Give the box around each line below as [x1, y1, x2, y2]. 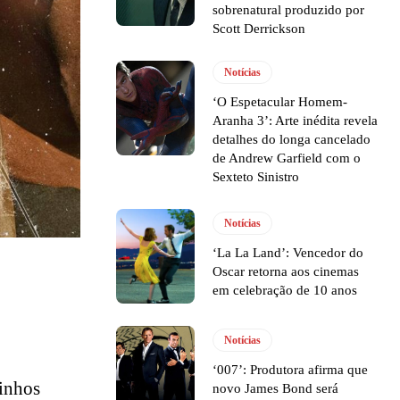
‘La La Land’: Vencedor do [212, 246, 364, 261]
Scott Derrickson [212, 21, 306, 36]
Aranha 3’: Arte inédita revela [212, 112, 379, 128]
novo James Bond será [212, 381, 339, 396]
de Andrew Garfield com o [212, 150, 362, 165]
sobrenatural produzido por [212, 2, 365, 17]
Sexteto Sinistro [212, 169, 300, 184]
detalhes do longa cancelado [212, 131, 371, 146]
